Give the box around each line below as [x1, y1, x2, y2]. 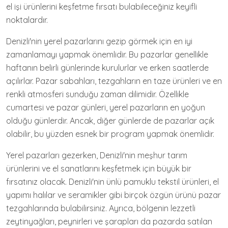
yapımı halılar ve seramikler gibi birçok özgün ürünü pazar [6, 189, 221, 200]
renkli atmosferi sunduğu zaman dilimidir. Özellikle [6, 89, 189, 99]
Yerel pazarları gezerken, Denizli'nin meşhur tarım [6, 150, 187, 160]
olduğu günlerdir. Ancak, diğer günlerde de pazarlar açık [6, 115, 214, 126]
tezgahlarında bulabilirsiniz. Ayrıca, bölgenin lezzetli [6, 203, 195, 213]
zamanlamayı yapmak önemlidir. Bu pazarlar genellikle [6, 49, 208, 60]
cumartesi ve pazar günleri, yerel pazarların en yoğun [6, 102, 205, 112]
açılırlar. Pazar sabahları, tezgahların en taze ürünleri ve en [6, 75, 222, 86]
